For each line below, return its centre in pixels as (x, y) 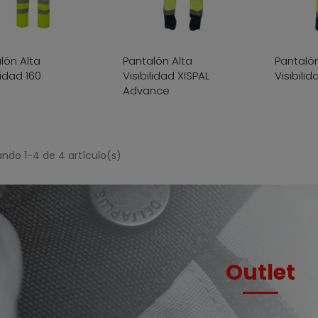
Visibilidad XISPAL (166, 76)
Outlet (260, 272)
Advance (146, 91)
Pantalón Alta (157, 61)
